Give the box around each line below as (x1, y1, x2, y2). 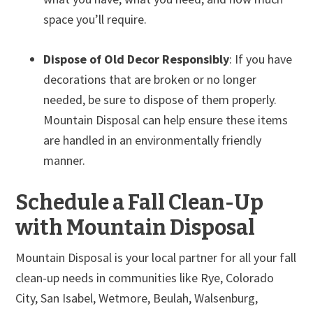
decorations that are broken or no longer (43, 71, 257, 87)
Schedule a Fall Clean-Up (15, 189, 264, 215)
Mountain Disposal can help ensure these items (43, 111, 289, 128)
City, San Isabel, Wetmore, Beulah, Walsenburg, (15, 289, 259, 306)
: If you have (229, 50, 293, 67)
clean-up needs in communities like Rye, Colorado (15, 269, 275, 286)
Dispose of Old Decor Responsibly (43, 50, 230, 67)
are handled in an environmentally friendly (43, 131, 262, 148)
